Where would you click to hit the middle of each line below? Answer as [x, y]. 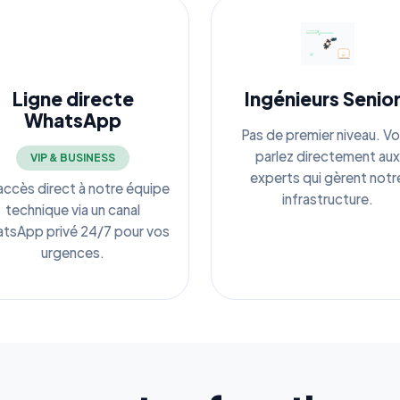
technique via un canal [73, 209]
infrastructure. [327, 198]
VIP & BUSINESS [73, 157]
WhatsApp [73, 120]
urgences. [73, 252]
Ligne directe [73, 98]
